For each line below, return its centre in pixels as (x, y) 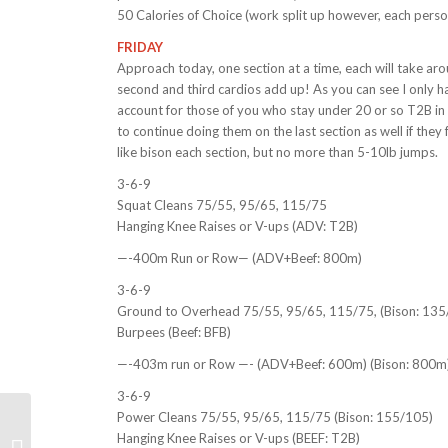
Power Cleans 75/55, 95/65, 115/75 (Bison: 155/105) (275, 416)
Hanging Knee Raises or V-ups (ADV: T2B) (238, 225)
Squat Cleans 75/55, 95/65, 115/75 (222, 204)
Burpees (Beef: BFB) (174, 331)
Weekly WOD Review (98, 437)
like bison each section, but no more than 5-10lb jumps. (278, 151)
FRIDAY (140, 46)
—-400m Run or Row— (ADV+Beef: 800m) (240, 257)
